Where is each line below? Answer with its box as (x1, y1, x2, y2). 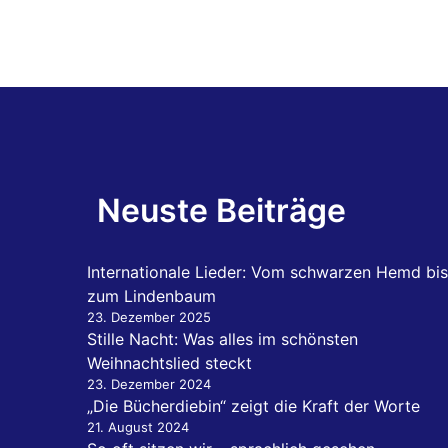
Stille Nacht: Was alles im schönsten (87, 329, 358, 350)
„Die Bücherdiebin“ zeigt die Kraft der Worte (87, 396, 420, 417)
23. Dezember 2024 (87, 376, 211, 393)
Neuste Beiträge (97, 191, 346, 231)
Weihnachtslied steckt (87, 353, 252, 374)
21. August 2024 (87, 419, 189, 436)
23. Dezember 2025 (87, 309, 211, 326)
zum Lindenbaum (87, 286, 216, 307)
